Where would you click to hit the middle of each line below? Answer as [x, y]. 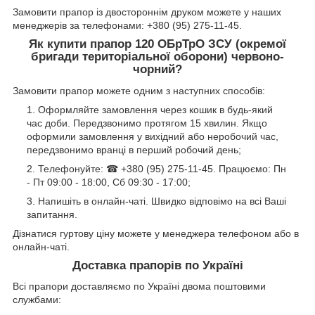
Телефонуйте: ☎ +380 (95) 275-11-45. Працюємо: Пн [162, 168]
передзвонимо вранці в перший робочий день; [134, 149]
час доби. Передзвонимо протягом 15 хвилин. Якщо [147, 123]
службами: [37, 300]
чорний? [157, 69]
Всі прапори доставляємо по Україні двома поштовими [139, 287]
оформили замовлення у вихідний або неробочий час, [153, 136]
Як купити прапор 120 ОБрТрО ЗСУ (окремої [157, 44]
